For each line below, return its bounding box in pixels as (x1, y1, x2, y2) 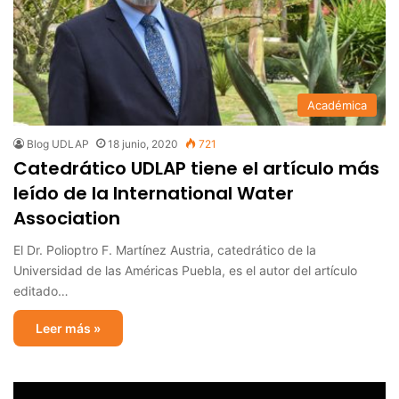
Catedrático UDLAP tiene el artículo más (13, 155, 379, 181)
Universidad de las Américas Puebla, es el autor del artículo (13, 262, 357, 278)
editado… (13, 282, 69, 298)
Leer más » (36, 320, 101, 336)
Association (13, 205, 120, 231)
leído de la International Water (13, 180, 294, 206)
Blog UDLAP (27, 136, 89, 151)
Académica (307, 97, 367, 112)
